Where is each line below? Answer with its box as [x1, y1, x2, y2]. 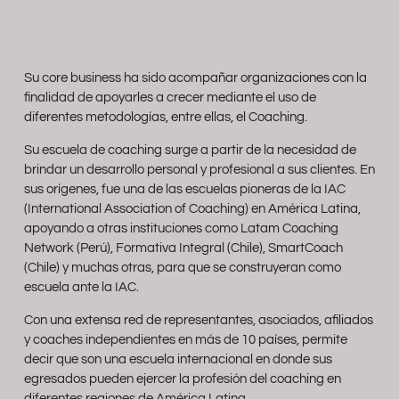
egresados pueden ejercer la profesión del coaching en [23, 371, 341, 386]
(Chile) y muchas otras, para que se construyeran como [23, 260, 341, 274]
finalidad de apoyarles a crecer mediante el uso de [23, 90, 316, 104]
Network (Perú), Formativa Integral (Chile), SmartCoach [23, 240, 343, 255]
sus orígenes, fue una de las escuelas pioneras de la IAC [23, 182, 346, 196]
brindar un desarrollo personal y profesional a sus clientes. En [23, 162, 375, 176]
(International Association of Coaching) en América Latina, [23, 201, 361, 216]
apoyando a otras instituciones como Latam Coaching [23, 221, 338, 235]
